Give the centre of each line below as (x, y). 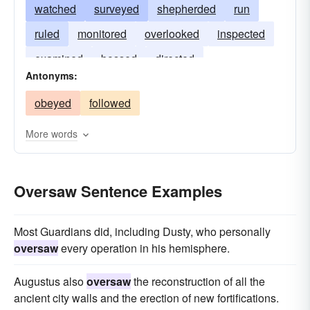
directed (175, 58)
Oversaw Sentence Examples (118, 191)
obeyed (53, 103)
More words (52, 134)
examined (59, 58)
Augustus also (50, 281)
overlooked (172, 34)
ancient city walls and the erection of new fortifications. (146, 298)
